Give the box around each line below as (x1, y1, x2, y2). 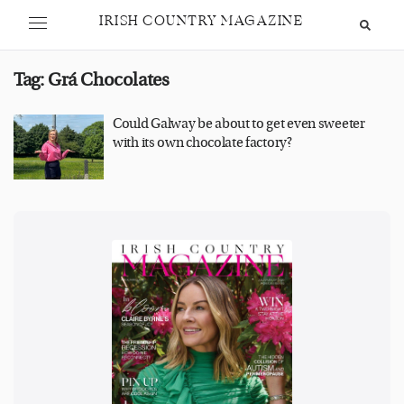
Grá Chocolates (48, 69, 170, 90)
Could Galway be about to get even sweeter (113, 116, 365, 132)
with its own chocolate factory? (113, 135, 292, 151)
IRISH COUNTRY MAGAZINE (99, 11, 303, 32)
